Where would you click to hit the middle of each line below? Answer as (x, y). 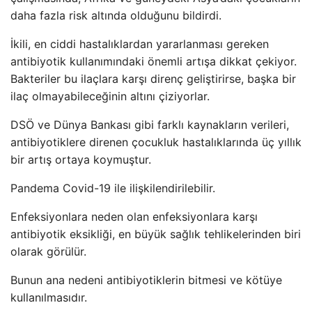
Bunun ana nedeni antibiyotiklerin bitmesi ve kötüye (146, 280)
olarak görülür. (48, 251)
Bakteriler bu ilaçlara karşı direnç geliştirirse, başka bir (153, 79)
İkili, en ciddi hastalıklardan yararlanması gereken (140, 44)
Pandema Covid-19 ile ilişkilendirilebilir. (113, 188)
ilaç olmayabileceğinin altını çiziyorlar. (110, 96)
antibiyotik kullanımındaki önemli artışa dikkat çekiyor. (154, 61)
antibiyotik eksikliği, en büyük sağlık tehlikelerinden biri (156, 234)
